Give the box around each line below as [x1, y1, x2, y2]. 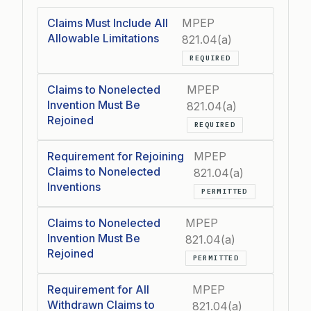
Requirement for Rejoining [47, 149, 184, 163]
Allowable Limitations [47, 31, 159, 45]
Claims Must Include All [47, 15, 168, 30]
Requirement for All [47, 282, 149, 296]
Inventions [47, 179, 101, 194]
